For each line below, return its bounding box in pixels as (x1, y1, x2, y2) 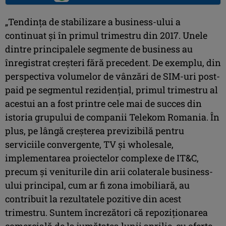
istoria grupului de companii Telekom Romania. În (5, 110, 219, 123)
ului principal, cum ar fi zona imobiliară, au (5, 179, 190, 191)
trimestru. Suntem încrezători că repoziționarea (5, 206, 208, 218)
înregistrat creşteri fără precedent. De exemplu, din (5, 56, 221, 69)
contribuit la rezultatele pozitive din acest (5, 192, 181, 205)
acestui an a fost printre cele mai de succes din (5, 97, 202, 109)
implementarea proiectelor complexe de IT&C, (5, 151, 199, 164)
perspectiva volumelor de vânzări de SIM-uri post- (5, 70, 220, 82)
